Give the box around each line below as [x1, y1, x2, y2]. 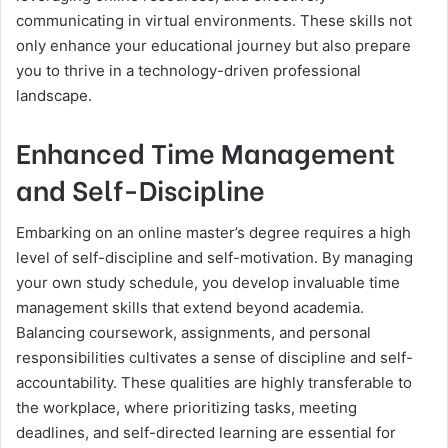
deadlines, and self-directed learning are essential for [16, 423, 396, 443]
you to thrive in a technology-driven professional [16, 60, 361, 80]
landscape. [16, 85, 92, 105]
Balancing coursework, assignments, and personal [16, 323, 371, 343]
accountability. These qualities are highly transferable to [16, 373, 412, 393]
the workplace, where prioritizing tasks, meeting [16, 398, 357, 418]
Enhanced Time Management [16, 131, 395, 171]
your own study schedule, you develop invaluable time [16, 273, 400, 293]
